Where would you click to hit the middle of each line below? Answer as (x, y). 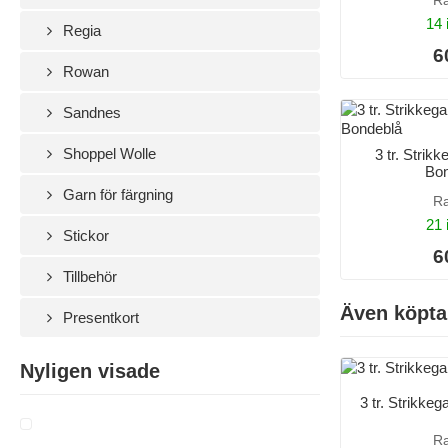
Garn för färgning (116, 194)
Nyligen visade (90, 370)
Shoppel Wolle (108, 153)
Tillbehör (88, 276)
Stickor (84, 235)
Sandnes (90, 112)
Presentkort (99, 317)
